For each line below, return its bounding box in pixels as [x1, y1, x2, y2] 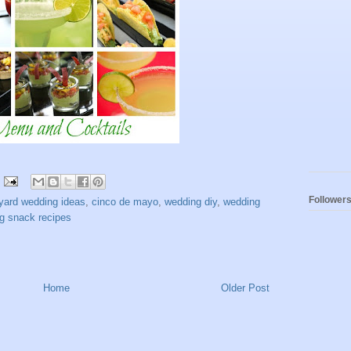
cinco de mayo [92, 195, 158, 208]
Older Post [221, 281, 270, 294]
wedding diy [165, 195, 217, 208]
